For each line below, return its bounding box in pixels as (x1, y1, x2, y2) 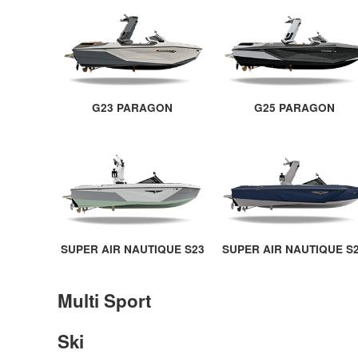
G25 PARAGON (253, 100, 335, 116)
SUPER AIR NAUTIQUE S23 (60, 241, 205, 257)
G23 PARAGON (92, 100, 173, 116)
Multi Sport (58, 287, 151, 313)
